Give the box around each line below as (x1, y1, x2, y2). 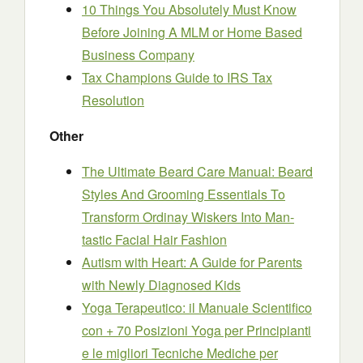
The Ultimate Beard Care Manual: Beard (82, 162, 313, 181)
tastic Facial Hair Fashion (82, 230, 227, 249)
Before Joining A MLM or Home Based (82, 23, 302, 41)
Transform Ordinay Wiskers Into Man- (82, 207, 294, 226)
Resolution (82, 91, 144, 109)
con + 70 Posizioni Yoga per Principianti (82, 321, 311, 340)
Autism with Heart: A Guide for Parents (82, 253, 302, 271)
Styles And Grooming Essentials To (82, 185, 285, 203)
